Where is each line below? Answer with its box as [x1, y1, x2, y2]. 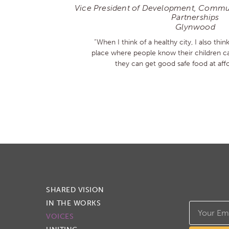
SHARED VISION [46, 185, 104, 194]
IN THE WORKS [46, 198, 101, 208]
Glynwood [175, 22, 215, 32]
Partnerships [171, 12, 219, 22]
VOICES [46, 212, 74, 221]
